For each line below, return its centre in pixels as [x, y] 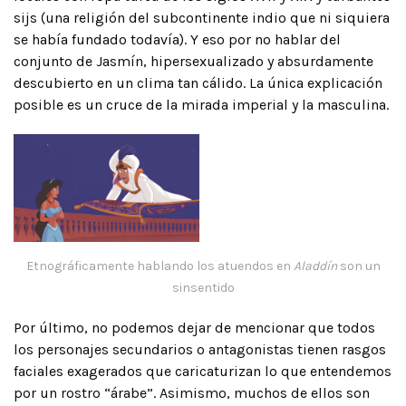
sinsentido [203, 287]
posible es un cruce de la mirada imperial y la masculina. [201, 104]
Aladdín [316, 266]
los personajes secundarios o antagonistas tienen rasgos [200, 349]
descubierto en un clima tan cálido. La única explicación [198, 82]
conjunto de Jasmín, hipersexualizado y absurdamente [193, 61]
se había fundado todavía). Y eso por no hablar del [177, 39]
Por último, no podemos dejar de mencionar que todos [194, 327]
